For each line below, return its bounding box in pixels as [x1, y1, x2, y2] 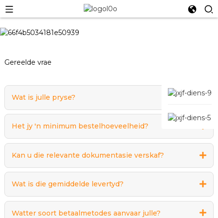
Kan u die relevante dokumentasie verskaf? [11, 150, 164, 160]
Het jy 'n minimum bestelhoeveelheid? [11, 122, 148, 131]
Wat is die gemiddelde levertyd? [11, 180, 124, 189]
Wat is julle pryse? [11, 93, 75, 102]
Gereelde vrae [4, 57, 52, 67]
